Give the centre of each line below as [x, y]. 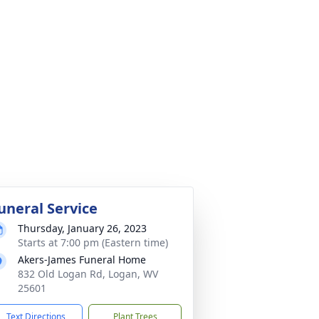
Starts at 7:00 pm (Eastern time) [93, 242]
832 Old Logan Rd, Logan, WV [88, 274]
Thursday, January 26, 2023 [82, 228]
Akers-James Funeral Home [82, 260]
